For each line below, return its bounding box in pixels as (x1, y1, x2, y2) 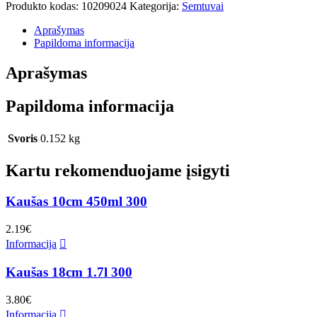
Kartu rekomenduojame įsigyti (6, 161, 230, 180)
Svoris (8, 132, 38, 144)
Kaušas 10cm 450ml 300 (6, 194, 147, 209)
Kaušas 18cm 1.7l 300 (6, 264, 132, 279)
